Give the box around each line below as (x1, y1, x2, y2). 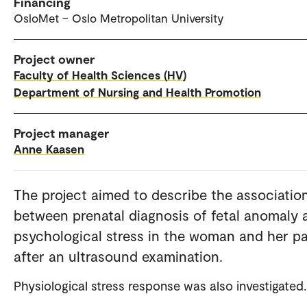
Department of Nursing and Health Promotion (14, 85, 261, 99)
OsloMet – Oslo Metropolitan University (14, 11, 223, 25)
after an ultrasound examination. (14, 247, 223, 265)
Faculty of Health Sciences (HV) (14, 68, 186, 82)
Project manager (14, 125, 109, 140)
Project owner (14, 51, 95, 66)
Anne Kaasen (14, 142, 84, 156)
